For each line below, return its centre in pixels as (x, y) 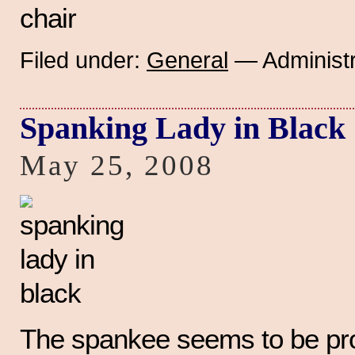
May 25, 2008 (117, 165)
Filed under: (83, 59)
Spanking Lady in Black (183, 128)
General (187, 59)
